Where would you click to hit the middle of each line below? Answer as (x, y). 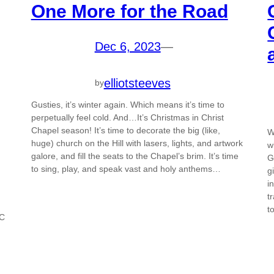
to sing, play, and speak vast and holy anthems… (126, 168)
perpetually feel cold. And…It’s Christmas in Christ (127, 117)
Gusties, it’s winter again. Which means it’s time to (128, 104)
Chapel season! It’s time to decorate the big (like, (125, 130)
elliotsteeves (137, 83)
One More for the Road (129, 12)
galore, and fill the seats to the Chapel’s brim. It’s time (135, 156)
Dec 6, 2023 (128, 47)
